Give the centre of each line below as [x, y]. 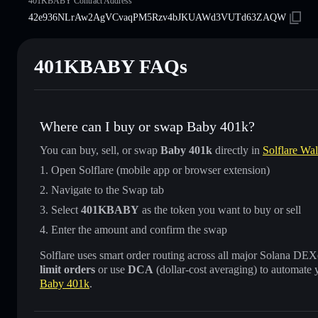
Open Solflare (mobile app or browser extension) [160, 170]
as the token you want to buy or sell [220, 209]
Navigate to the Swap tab [108, 190]
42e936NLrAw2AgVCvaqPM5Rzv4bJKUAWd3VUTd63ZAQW [157, 17]
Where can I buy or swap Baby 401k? [147, 126]
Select [66, 209]
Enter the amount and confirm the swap [139, 229]
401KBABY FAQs [111, 66]
